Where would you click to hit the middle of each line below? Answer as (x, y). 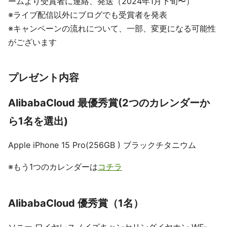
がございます (32, 42)
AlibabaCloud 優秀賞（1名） (76, 203)
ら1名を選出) (38, 121)
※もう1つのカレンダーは (53, 167)
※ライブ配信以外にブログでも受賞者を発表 (88, 15)
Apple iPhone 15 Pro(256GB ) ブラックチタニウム (102, 145)
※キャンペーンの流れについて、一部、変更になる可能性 (112, 28)
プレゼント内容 (44, 78)
